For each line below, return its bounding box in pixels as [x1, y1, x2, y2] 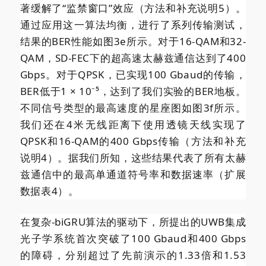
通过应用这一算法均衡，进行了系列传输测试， [20, 18, 246, 32]
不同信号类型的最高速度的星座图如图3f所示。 [20, 101, 246, 115]
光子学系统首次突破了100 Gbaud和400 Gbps [20, 232, 246, 246]
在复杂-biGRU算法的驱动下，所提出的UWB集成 [20, 215, 246, 229]
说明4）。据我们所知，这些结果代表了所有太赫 [20, 151, 246, 165]
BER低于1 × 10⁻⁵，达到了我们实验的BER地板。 [20, 84, 246, 99]
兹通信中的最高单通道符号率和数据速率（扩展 [20, 167, 246, 182]
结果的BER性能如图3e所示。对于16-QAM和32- [20, 34, 246, 49]
